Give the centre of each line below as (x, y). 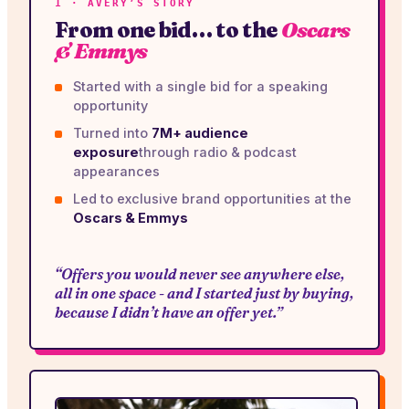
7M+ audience (200, 132)
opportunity (110, 105)
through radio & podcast (218, 152)
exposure (106, 152)
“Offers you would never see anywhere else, (199, 273)
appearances (116, 171)
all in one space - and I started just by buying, (204, 293)
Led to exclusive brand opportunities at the (212, 198)
